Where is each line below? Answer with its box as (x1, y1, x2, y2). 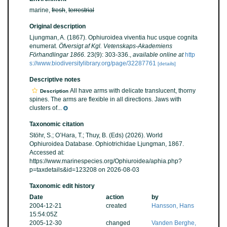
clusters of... (29, 104, 62, 111)
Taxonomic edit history (29, 182, 95, 190)
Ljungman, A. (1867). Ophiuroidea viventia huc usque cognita (29, 34, 198, 41)
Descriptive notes (29, 76, 81, 83)
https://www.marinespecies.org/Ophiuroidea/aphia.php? (29, 158, 182, 165)
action (105, 194, 124, 201)
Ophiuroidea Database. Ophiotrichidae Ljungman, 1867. (29, 140, 184, 147)
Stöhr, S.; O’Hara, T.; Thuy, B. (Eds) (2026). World (29, 132, 163, 139)
